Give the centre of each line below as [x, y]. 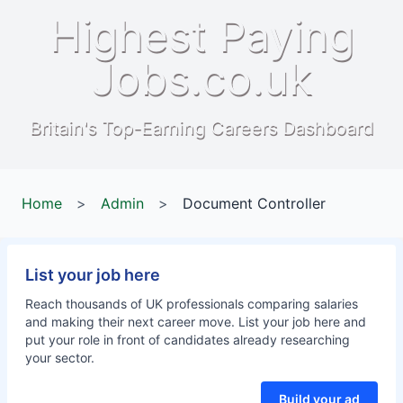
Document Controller [254, 203]
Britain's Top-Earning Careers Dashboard [201, 128]
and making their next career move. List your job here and [196, 322]
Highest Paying [201, 36]
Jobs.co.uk [201, 79]
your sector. [60, 358]
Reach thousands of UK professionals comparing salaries [192, 304]
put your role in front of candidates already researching [188, 340]
